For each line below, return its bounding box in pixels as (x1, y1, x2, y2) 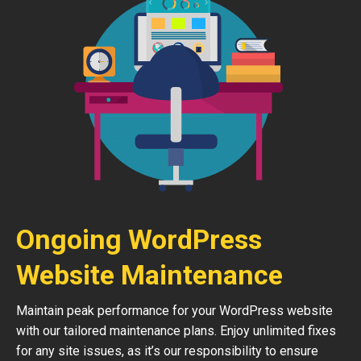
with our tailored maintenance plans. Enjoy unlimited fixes (16, 323, 336, 338)
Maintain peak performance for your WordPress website (16, 303, 333, 318)
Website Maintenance (16, 259, 283, 291)
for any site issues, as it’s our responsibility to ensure (16, 343, 318, 359)
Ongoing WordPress (16, 223, 262, 255)
